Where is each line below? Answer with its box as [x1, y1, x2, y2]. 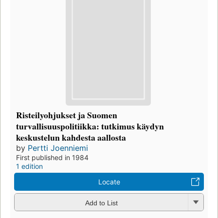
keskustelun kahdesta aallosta [16, 131, 126, 144]
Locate [98, 178, 120, 186]
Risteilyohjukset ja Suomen [16, 109, 117, 122]
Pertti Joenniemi [28, 143, 88, 153]
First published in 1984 [16, 153, 89, 162]
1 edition [16, 162, 43, 171]
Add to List [85, 199, 118, 207]
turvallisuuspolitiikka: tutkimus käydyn [16, 120, 164, 133]
